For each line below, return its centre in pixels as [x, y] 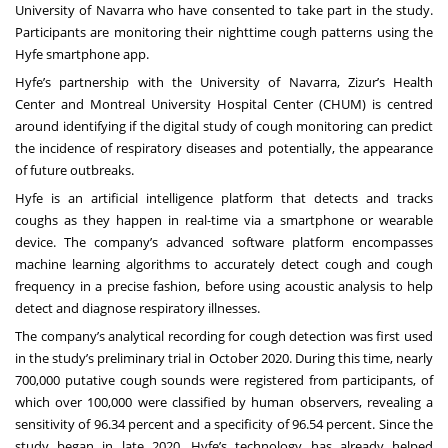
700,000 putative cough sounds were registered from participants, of [224, 379]
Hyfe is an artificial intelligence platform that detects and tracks [224, 197]
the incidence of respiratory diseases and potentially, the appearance [224, 147]
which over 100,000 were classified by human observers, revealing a [224, 401]
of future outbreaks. [76, 169]
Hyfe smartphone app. [83, 53]
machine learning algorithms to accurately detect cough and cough [224, 263]
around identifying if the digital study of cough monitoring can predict [224, 125]
